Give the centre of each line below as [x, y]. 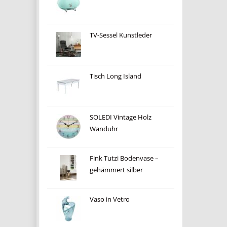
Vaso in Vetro [109, 199]
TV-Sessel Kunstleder [121, 35]
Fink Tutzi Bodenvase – [124, 158]
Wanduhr [104, 129]
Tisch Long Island [115, 76]
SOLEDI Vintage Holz [120, 117]
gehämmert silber [116, 170]
